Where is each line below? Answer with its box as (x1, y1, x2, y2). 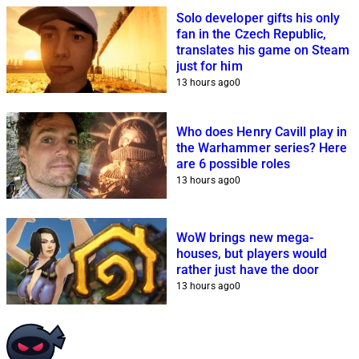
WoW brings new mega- (176, 230, 313, 246)
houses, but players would (176, 246, 328, 262)
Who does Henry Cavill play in (176, 124, 348, 140)
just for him (176, 58, 243, 75)
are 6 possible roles (176, 156, 290, 172)
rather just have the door (176, 262, 320, 278)
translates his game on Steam (176, 42, 350, 58)
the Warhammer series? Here (176, 140, 348, 156)
